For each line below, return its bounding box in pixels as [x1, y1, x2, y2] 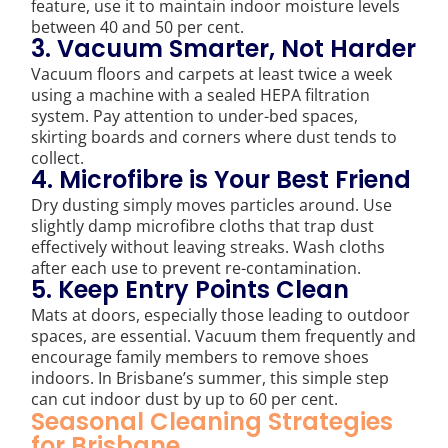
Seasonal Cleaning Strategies [31, 404, 394, 438]
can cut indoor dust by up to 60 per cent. [31, 387, 339, 410]
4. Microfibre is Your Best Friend [31, 162, 412, 196]
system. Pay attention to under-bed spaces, [31, 104, 359, 127]
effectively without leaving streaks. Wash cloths [31, 235, 386, 258]
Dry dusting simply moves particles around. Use [31, 193, 393, 216]
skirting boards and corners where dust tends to [31, 125, 398, 148]
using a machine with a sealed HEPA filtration [31, 83, 371, 106]
